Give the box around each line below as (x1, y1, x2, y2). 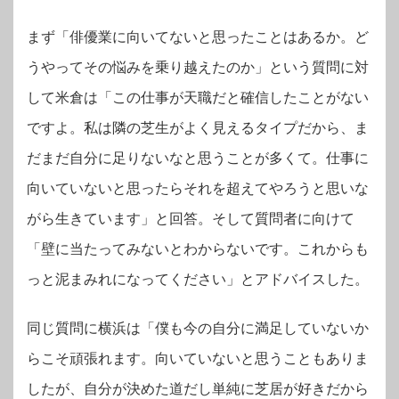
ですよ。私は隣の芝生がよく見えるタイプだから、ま (27, 120, 369, 136)
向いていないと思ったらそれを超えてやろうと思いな (27, 181, 369, 197)
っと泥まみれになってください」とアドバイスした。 (27, 272, 369, 288)
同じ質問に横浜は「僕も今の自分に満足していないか (27, 321, 369, 337)
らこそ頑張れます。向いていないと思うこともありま (27, 351, 369, 367)
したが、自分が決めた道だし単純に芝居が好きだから (27, 381, 369, 397)
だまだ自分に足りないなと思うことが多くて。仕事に (27, 151, 369, 167)
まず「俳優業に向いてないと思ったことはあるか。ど (27, 29, 369, 45)
